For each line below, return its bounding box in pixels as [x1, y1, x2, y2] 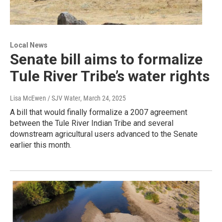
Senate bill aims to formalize [10, 51, 203, 68]
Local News [10, 41, 48, 50]
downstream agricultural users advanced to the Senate [10, 129, 198, 139]
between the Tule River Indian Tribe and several [10, 118, 173, 128]
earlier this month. [10, 140, 71, 150]
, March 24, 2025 [80, 94, 126, 103]
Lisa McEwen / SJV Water [10, 94, 80, 103]
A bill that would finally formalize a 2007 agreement [10, 108, 187, 117]
